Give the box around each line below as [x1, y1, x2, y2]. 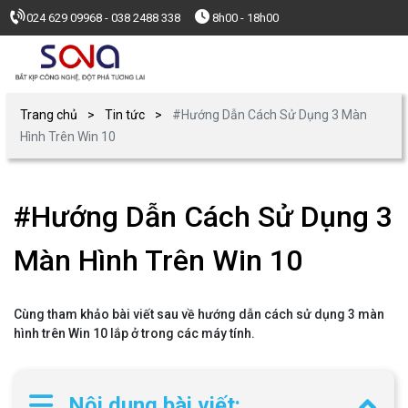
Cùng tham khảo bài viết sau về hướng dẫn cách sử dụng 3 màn [14, 306, 384, 321]
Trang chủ [20, 107, 77, 122]
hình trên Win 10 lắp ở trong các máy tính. [14, 325, 258, 341]
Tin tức [105, 107, 145, 122]
